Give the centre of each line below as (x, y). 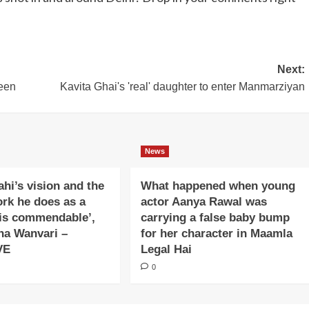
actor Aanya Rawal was (203, 202)
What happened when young (218, 186)
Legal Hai (166, 249)
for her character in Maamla (216, 233)
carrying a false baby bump (215, 218)
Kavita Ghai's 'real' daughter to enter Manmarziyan (182, 87)
